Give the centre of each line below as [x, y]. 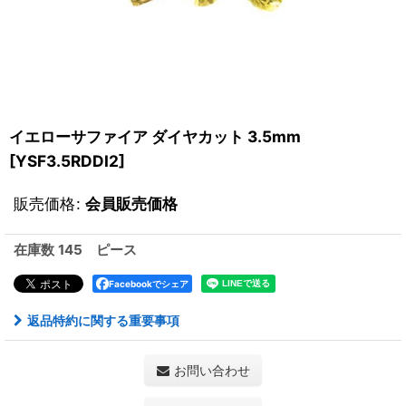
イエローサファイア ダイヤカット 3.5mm [155, 136]
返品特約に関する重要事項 [103, 320]
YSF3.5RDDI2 [67, 161]
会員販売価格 [131, 203]
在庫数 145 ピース [75, 250]
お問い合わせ [212, 370]
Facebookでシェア [149, 284]
